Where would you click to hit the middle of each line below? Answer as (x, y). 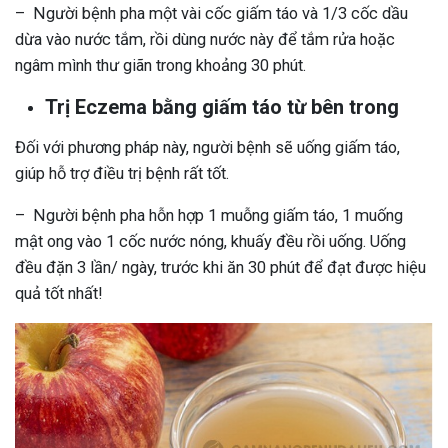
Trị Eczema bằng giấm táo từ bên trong (222, 107)
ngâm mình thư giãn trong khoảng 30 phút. (160, 66)
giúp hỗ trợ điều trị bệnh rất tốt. (122, 174)
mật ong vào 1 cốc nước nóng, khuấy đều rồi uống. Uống (210, 242)
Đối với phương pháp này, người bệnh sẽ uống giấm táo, (207, 148)
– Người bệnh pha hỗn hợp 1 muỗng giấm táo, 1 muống (209, 216)
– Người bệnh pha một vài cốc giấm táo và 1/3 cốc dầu (211, 14)
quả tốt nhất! (59, 294)
